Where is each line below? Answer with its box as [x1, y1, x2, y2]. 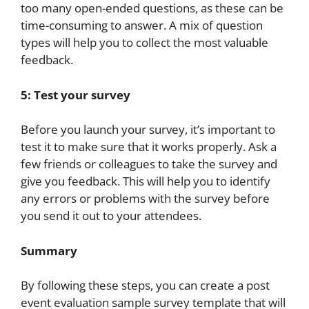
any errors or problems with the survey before [21, 190, 270, 206]
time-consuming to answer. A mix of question [21, 17, 263, 33]
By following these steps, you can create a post [21, 277, 270, 293]
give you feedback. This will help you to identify [21, 173, 270, 189]
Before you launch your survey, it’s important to [21, 121, 275, 137]
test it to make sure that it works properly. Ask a [21, 139, 277, 154]
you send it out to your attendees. [21, 208, 201, 223]
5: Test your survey [21, 86, 130, 103]
